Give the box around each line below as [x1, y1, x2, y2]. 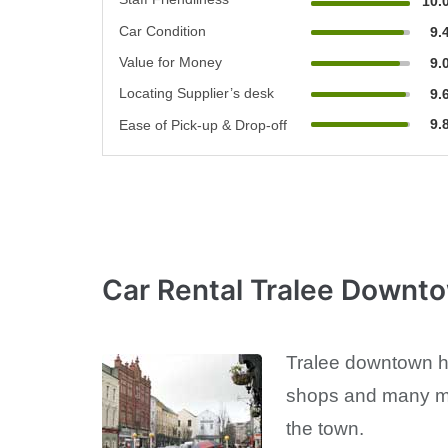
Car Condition [119, 22, 206, 39]
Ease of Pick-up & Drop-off [119, 116, 287, 133]
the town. [286, 417, 364, 439]
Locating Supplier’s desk [119, 84, 274, 101]
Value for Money [119, 53, 222, 70]
